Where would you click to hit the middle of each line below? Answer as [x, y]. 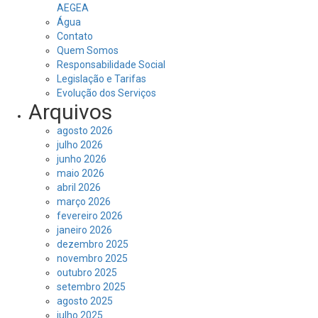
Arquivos [70, 112]
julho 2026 [80, 145]
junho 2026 [82, 159]
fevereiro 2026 [90, 216]
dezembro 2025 [93, 244]
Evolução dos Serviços [106, 93]
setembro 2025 [91, 287]
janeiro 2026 [84, 230]
